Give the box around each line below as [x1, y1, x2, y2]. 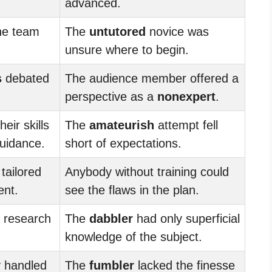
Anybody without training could [65, 165, 229, 178]
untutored [89, 24, 146, 38]
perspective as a [65, 89, 157, 103]
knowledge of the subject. [65, 229, 202, 243]
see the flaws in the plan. [65, 183, 199, 197]
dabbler [89, 211, 133, 225]
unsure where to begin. [65, 42, 189, 56]
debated [2, 71, 49, 85]
